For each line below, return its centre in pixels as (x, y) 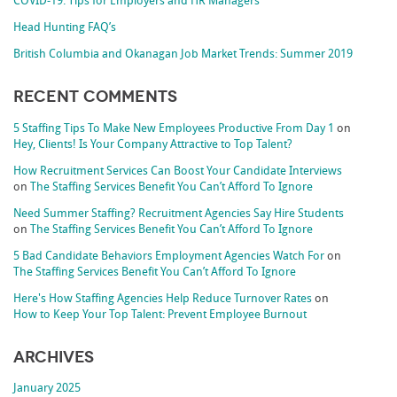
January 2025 (47, 389)
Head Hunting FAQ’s (65, 27)
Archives (54, 358)
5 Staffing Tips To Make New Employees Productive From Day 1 (174, 128)
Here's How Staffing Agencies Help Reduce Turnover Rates (163, 299)
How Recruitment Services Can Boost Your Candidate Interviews (178, 171)
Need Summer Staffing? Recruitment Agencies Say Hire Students (179, 214)
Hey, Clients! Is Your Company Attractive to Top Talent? (153, 144)
